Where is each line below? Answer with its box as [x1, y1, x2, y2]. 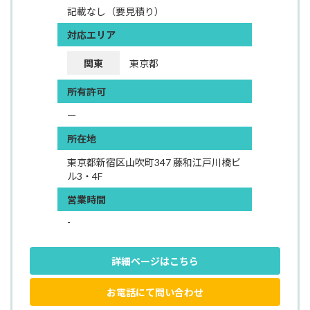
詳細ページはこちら [111, 255, 199, 267]
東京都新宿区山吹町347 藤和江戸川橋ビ [67, 156, 241, 169]
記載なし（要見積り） [67, 6, 165, 18]
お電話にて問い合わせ [107, 286, 203, 298]
